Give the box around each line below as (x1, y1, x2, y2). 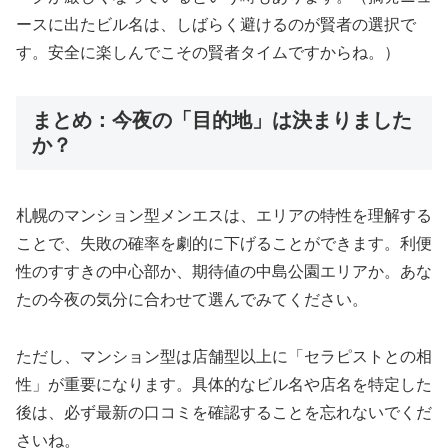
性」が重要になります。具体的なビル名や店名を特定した (16, 375, 432, 393)
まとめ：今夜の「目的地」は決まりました (32, 108, 412, 131)
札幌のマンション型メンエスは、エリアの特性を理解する (16, 207, 432, 225)
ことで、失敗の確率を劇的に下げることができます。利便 (16, 235, 432, 253)
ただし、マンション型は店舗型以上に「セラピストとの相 (16, 347, 432, 365)
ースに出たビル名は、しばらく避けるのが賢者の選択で (16, 14, 416, 34)
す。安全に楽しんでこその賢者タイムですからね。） (16, 42, 400, 62)
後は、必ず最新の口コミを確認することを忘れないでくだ (16, 403, 432, 421)
